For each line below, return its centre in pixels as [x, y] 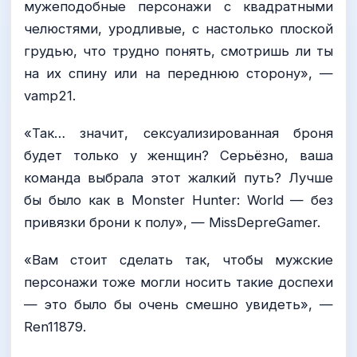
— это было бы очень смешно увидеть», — [178, 305]
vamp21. [50, 95]
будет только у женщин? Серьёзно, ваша [178, 155]
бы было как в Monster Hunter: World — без [178, 200]
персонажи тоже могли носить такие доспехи [178, 282]
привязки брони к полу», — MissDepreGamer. [172, 222]
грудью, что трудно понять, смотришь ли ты [178, 51]
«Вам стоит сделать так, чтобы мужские [178, 260]
